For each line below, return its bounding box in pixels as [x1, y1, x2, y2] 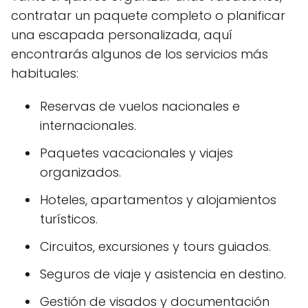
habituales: [11, 65, 78, 82]
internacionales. [40, 117, 136, 135]
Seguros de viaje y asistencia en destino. [40, 265, 286, 283]
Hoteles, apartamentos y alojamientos [40, 191, 276, 209]
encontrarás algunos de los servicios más [11, 45, 268, 63]
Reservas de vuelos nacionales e [40, 98, 240, 115]
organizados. [40, 164, 121, 181]
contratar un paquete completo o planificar [11, 7, 285, 25]
